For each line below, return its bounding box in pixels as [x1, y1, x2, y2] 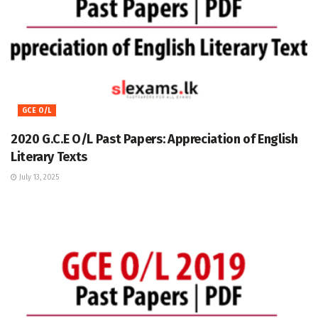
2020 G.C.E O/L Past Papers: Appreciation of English [11, 131, 298, 147]
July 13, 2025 [17, 172, 59, 182]
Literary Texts [11, 148, 87, 165]
